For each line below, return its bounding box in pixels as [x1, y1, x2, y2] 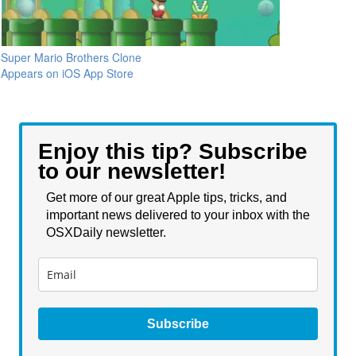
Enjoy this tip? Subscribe [38, 138, 308, 164]
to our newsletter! [38, 158, 226, 184]
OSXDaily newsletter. [46, 225, 169, 239]
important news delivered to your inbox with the [46, 207, 310, 222]
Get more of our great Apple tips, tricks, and [46, 190, 287, 204]
